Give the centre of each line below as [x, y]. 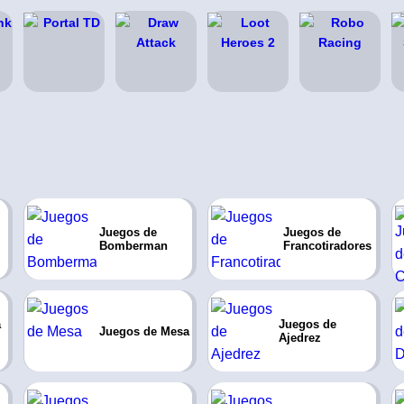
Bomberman [133, 246]
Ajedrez [300, 338]
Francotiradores [327, 246]
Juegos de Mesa [144, 331]
